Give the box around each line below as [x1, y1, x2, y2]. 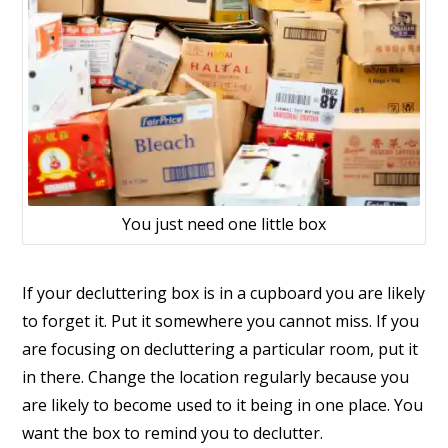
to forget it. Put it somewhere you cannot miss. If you [22, 310, 420, 333]
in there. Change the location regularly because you [22, 366, 410, 389]
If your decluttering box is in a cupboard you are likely [22, 282, 426, 305]
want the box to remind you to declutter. [22, 422, 324, 445]
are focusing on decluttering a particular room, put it [22, 338, 419, 361]
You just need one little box [122, 212, 326, 235]
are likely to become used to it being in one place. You [22, 394, 424, 417]
